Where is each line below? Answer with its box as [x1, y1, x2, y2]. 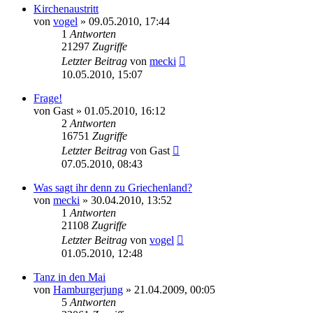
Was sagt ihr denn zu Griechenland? [34, 181, 192, 194]
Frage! [34, 92, 62, 104]
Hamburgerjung [53, 283, 123, 296]
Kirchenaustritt [34, 2, 99, 15]
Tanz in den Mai [34, 270, 105, 283]
